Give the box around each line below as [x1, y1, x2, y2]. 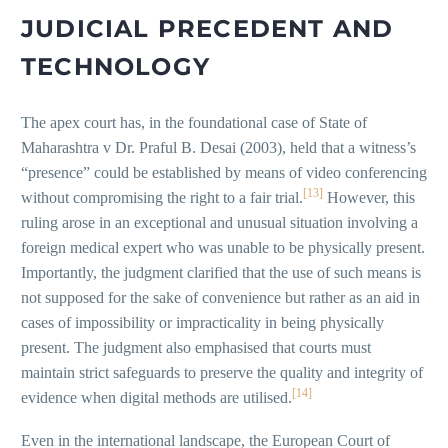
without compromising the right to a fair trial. [21, 189, 303, 207]
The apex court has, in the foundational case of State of [21, 114, 367, 132]
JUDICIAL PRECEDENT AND [21, 14, 394, 44]
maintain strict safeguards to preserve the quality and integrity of [21, 364, 423, 382]
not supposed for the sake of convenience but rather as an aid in [21, 289, 420, 307]
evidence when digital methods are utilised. [21, 389, 292, 407]
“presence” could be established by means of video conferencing [21, 164, 427, 182]
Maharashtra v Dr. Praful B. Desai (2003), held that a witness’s [21, 139, 416, 157]
